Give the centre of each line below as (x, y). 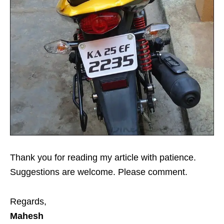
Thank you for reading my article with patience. (103, 158)
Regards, (28, 202)
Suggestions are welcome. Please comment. (99, 172)
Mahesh (27, 216)
